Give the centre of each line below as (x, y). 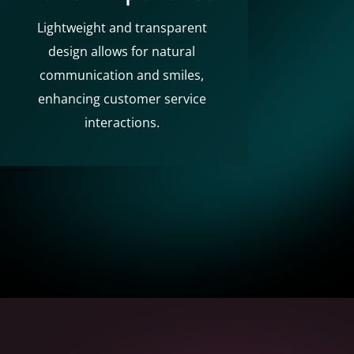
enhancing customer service (122, 98)
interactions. (122, 122)
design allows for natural (122, 51)
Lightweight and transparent (122, 27)
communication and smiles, (122, 75)
